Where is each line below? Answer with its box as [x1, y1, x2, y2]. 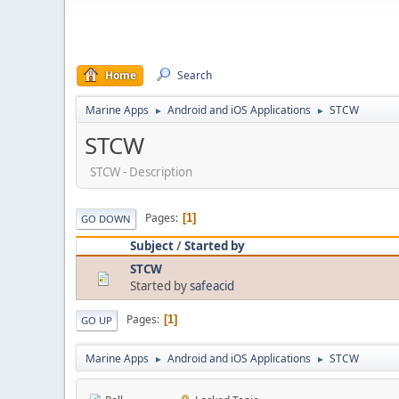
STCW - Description [87, 163, 192, 180]
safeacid [190, 277, 234, 294]
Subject [130, 237, 174, 254]
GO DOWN [81, 211, 131, 225]
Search [177, 68, 212, 83]
